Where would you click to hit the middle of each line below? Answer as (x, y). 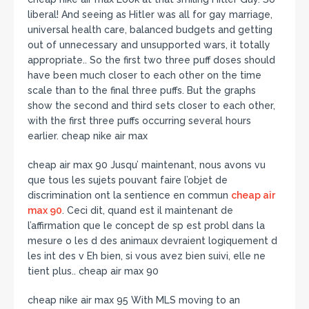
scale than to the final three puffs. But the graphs (142, 90)
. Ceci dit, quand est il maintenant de (148, 210)
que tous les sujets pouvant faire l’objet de (128, 180)
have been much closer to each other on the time (144, 75)
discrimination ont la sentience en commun (129, 195)
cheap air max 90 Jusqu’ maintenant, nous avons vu (147, 165)
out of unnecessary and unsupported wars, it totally (149, 44)
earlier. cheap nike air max (88, 136)
